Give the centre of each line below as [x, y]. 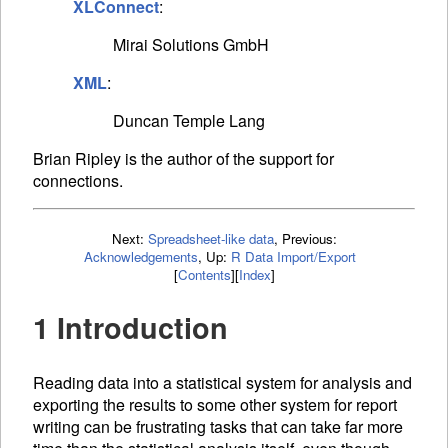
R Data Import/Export [293, 257]
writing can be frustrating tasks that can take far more [218, 427]
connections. [78, 181]
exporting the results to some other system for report [215, 405]
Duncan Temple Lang [189, 121]
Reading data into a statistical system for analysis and [222, 383]
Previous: [309, 239]
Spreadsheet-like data [210, 239]
